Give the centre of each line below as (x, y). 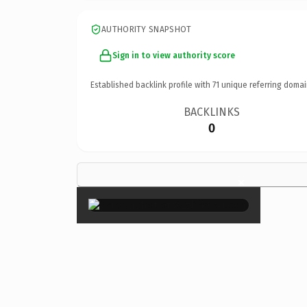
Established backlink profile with (151, 85)
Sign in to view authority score (174, 55)
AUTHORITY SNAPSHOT (147, 29)
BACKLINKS (212, 112)
